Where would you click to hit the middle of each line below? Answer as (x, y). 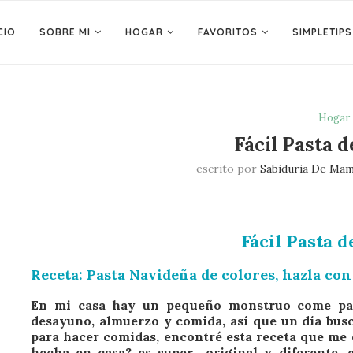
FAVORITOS (228, 32)
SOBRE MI (65, 32)
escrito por (228, 169)
